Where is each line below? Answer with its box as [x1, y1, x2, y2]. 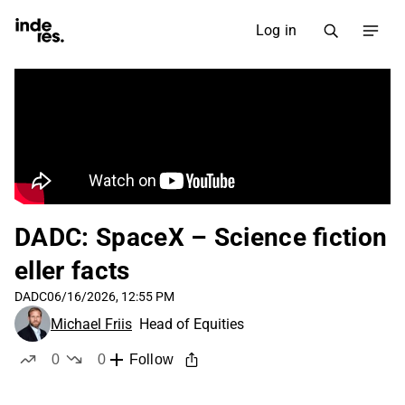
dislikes [100, 369, 152, 384]
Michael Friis [51, 315, 132, 333]
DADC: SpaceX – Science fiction [14, 222, 388, 252]
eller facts [14, 256, 130, 286]
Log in [255, 22, 297, 39]
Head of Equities [139, 315, 244, 333]
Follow [128, 352, 174, 368]
